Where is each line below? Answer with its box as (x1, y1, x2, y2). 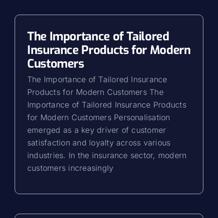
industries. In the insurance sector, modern (27, 150, 187, 160)
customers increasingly (27, 163, 114, 173)
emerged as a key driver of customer (27, 125, 166, 135)
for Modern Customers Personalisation (27, 112, 170, 122)
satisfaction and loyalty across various (27, 138, 171, 147)
